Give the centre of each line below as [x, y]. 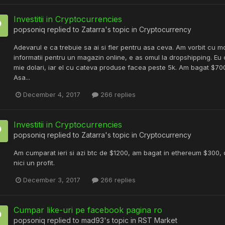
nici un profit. [34, 162]
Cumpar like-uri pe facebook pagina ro [88, 210]
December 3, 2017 [52, 180]
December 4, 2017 [52, 94]
